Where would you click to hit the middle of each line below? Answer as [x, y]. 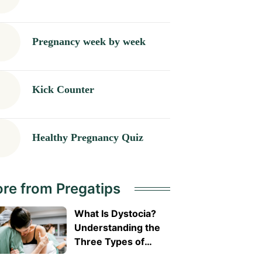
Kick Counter [63, 90]
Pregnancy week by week [89, 42]
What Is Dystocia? [115, 213]
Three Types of [109, 241]
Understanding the [117, 227]
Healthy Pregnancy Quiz [87, 138]
